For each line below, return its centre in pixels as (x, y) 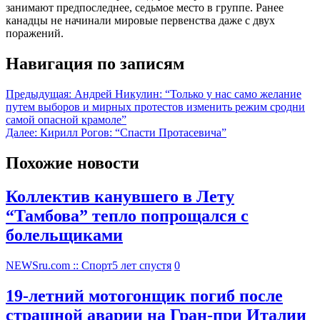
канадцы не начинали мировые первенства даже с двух (140, 21)
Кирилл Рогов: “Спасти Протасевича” (133, 133)
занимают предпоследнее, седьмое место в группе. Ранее (145, 8)
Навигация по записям (95, 64)
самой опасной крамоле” (66, 120)
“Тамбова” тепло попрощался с (127, 216)
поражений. (35, 34)
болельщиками (64, 235)
